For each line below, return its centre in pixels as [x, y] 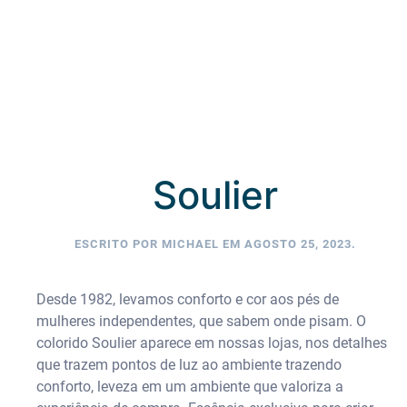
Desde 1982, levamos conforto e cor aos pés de [188, 299]
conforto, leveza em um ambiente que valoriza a [190, 386]
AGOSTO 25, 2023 [298, 243]
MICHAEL [191, 243]
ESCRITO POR [119, 243]
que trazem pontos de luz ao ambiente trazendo [189, 364]
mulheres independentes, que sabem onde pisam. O [201, 321]
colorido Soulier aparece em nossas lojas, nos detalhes [212, 342]
